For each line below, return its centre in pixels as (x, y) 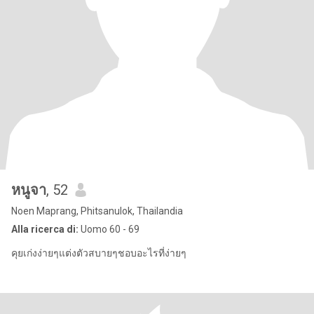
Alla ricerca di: (45, 229)
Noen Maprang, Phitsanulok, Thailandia (97, 211)
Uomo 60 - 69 (109, 229)
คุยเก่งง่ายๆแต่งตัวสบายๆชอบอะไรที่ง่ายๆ (99, 253)
